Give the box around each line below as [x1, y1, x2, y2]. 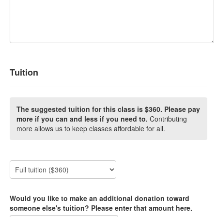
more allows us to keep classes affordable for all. [16, 124, 165, 134]
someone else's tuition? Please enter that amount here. [10, 203, 192, 213]
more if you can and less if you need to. [16, 114, 148, 124]
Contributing [148, 114, 187, 124]
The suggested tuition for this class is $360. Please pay [16, 104, 200, 114]
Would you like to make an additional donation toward [10, 193, 189, 203]
